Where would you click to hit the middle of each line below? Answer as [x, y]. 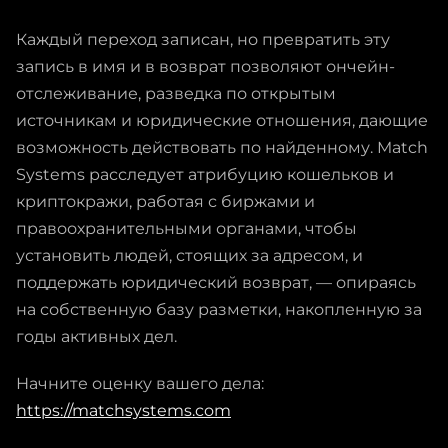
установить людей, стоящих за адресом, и [189, 255]
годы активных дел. [96, 336]
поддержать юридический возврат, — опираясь [216, 282]
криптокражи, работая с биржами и [165, 201]
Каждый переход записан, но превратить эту [203, 39]
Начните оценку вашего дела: [140, 383]
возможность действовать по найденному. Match [222, 147]
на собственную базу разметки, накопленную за [219, 309]
